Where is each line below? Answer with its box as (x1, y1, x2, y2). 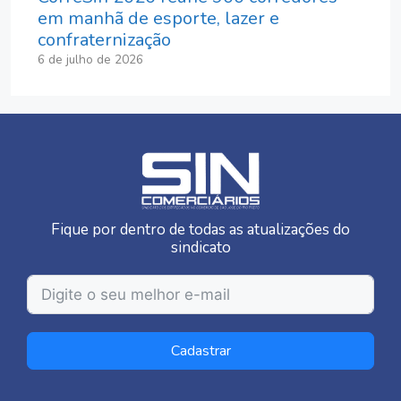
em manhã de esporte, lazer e (38, 5, 279, 30)
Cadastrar (170, 340, 231, 361)
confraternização (38, 27, 171, 52)
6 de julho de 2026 (38, 50, 143, 68)
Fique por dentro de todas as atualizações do (51, 218, 350, 240)
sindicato (170, 236, 231, 258)
